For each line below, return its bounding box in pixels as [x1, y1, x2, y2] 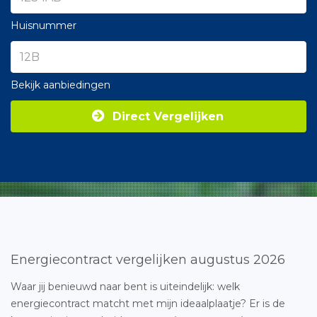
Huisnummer [11, 19, 76, 32]
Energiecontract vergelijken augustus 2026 [11, 252, 285, 267]
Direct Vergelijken [113, 109, 224, 123]
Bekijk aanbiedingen [11, 79, 110, 91]
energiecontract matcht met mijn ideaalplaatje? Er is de [11, 297, 285, 310]
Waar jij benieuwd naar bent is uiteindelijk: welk [11, 280, 240, 293]
